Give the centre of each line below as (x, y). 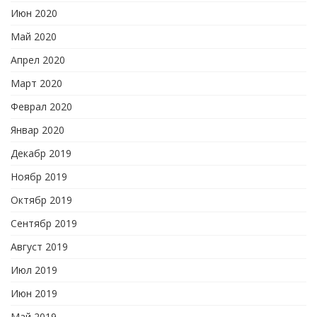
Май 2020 (34, 37)
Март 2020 (36, 83)
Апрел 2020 (38, 60)
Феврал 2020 (41, 107)
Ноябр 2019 (39, 177)
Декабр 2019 (41, 154)
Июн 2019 (34, 294)
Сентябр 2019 (44, 224)
